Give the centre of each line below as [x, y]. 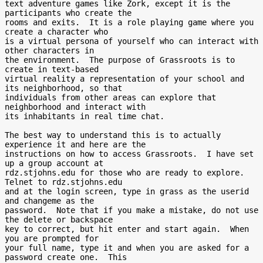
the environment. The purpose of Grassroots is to [120, 60]
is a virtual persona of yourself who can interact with [131, 41]
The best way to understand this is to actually [113, 135]
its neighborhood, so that [63, 88]
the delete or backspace [59, 220]
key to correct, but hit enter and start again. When [127, 229]
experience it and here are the [75, 144]
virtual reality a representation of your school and [124, 79]
